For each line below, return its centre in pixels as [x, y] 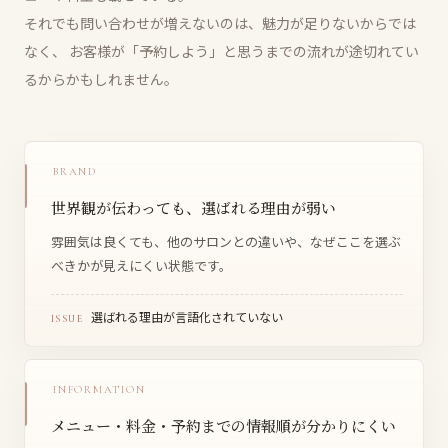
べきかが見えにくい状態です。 [141, 265]
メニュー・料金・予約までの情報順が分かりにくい [223, 425]
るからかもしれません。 [101, 78]
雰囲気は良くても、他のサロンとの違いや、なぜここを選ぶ [226, 241]
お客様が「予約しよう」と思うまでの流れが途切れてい [242, 50]
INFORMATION [99, 389]
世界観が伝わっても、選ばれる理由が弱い [193, 207]
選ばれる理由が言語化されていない [187, 316]
